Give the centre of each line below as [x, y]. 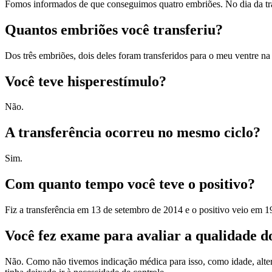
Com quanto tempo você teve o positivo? [130, 184]
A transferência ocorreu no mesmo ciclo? [133, 133]
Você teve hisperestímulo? [86, 81]
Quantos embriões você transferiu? [114, 29]
